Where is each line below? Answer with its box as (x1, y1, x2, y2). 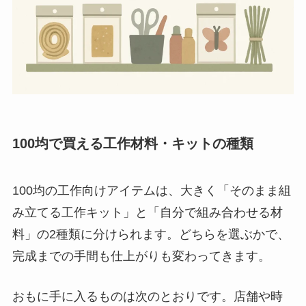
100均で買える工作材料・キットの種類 (12, 135, 253, 151)
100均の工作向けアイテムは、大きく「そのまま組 (12, 184, 291, 198)
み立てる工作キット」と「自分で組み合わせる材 (12, 206, 283, 220)
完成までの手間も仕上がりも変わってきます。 (12, 249, 270, 264)
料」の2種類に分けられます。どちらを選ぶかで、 (12, 227, 290, 242)
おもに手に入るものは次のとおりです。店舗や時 (12, 289, 283, 303)
